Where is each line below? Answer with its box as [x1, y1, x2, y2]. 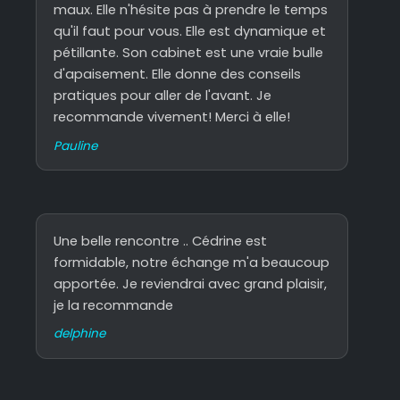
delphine [54, 325, 106, 343]
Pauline [54, 137, 98, 154]
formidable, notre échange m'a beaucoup [54, 254, 330, 272]
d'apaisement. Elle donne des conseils [54, 65, 302, 84]
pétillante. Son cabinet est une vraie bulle [54, 44, 324, 62]
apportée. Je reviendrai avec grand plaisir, [54, 275, 328, 294]
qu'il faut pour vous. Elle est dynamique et [54, 22, 327, 41]
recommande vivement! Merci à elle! [54, 108, 291, 127]
